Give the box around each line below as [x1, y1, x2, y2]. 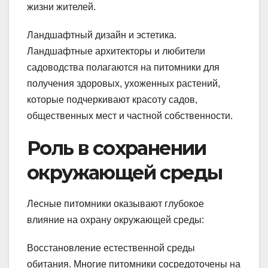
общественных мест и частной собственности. [27, 111, 233, 121]
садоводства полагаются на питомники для [27, 62, 220, 73]
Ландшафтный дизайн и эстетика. [27, 30, 176, 41]
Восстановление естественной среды [27, 243, 195, 254]
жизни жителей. [27, 2, 96, 13]
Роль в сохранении [27, 136, 206, 160]
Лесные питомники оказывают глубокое [27, 199, 204, 209]
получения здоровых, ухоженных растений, [27, 78, 220, 89]
